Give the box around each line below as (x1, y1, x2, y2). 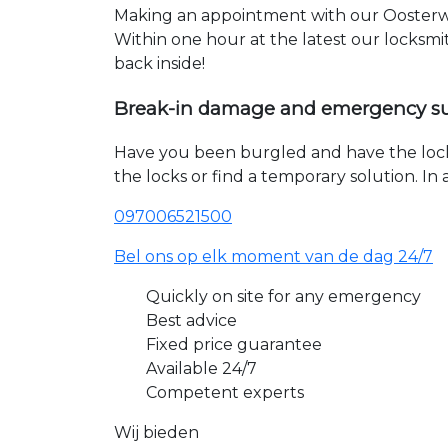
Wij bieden (114, 423, 199, 443)
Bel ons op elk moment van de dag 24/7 (114, 247, 433, 267)
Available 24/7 (146, 359, 257, 379)
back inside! (114, 53, 205, 73)
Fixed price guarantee (146, 335, 322, 355)
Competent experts (146, 383, 304, 403)
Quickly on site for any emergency (146, 287, 421, 307)
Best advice (146, 311, 237, 331)
